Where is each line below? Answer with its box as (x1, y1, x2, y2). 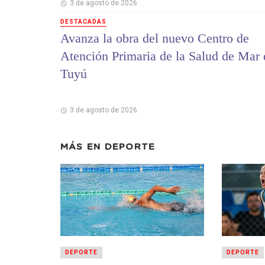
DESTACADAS (60, 18, 106, 25)
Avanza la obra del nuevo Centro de (60, 30, 249, 46)
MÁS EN (60, 142, 105, 151)
